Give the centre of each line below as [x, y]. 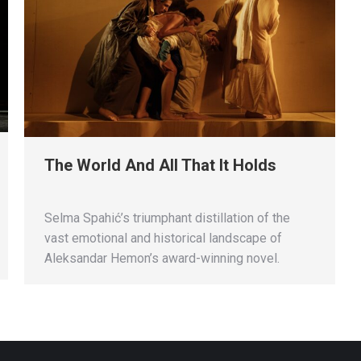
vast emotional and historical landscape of [163, 238]
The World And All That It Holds [160, 165]
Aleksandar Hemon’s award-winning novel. [162, 258]
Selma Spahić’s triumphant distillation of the [167, 218]
